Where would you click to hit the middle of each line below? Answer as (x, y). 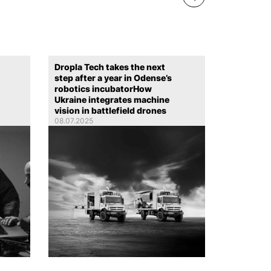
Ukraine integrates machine (112, 100)
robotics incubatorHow (103, 89)
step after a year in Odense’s (113, 78)
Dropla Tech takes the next (110, 67)
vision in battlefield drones (111, 111)
